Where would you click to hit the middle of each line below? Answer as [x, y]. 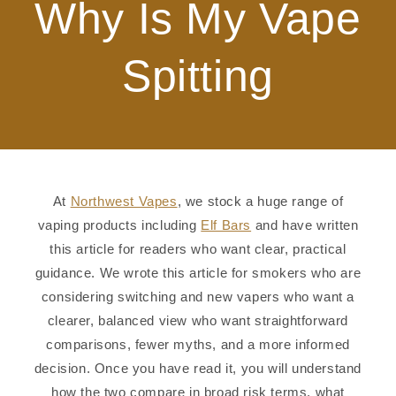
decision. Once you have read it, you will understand [198, 368]
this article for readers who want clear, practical [198, 248]
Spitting [198, 76]
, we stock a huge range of [260, 201]
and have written [307, 225]
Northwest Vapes [124, 201]
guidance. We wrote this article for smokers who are [198, 272]
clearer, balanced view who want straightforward [198, 320]
